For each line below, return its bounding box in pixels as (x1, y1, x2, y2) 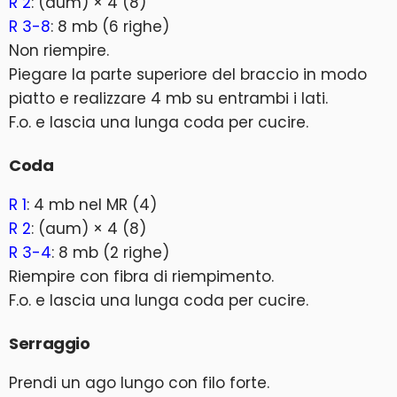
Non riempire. (9, 40, 109, 61)
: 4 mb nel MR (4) (27, 194, 157, 215)
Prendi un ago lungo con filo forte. (9, 372, 269, 393)
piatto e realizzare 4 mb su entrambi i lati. (9, 88, 328, 109)
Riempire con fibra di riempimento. (9, 266, 274, 287)
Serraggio (9, 332, 90, 354)
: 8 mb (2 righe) (51, 242, 169, 263)
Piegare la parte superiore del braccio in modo (9, 64, 367, 85)
